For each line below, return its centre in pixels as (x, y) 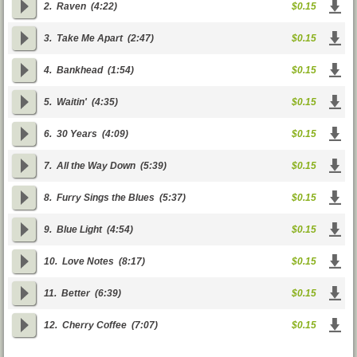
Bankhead (80, 70)
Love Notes (88, 261)
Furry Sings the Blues (106, 198)
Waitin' (72, 102)
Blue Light (79, 229)
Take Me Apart (90, 38)
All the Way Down (96, 166)
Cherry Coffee (94, 325)
